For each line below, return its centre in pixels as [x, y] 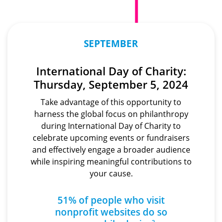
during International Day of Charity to [111, 126]
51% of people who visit [111, 200]
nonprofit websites [99, 212]
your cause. [111, 174]
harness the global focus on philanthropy [111, 114]
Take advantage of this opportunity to [111, 102]
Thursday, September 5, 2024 [111, 85]
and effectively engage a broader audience [111, 150]
